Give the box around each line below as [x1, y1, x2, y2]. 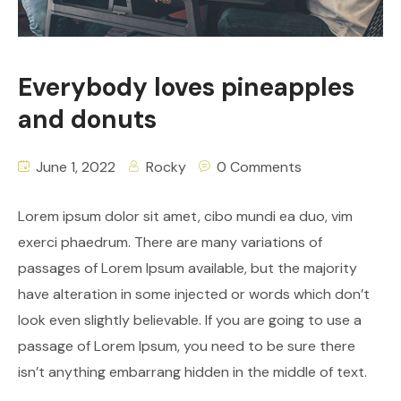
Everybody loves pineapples [18, 71, 354, 105]
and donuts [18, 103, 157, 137]
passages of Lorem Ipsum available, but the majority [18, 259, 357, 278]
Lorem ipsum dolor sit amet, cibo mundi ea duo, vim [18, 207, 353, 226]
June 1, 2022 [32, 158, 115, 177]
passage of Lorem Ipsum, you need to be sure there [18, 337, 355, 356]
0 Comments [217, 158, 302, 177]
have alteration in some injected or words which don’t [18, 285, 370, 304]
